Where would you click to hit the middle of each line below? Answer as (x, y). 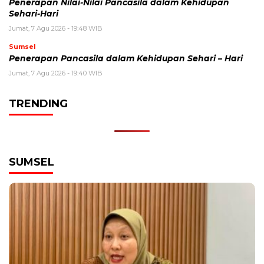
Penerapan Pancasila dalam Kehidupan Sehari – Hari (128, 59)
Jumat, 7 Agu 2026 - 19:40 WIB (56, 73)
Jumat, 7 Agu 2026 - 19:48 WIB (56, 29)
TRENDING (38, 104)
